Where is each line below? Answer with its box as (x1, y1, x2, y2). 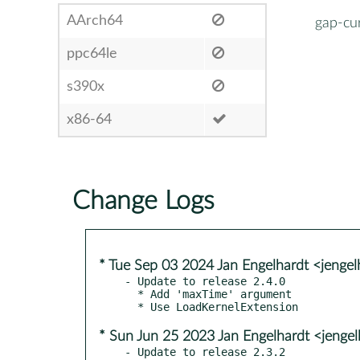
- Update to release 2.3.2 (125, 345, 285, 358)
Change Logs (72, 187, 215, 214)
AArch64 (67, 13, 123, 28)
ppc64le (67, 46, 117, 61)
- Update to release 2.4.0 (125, 274, 285, 288)
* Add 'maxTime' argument (125, 287, 137, 301)
